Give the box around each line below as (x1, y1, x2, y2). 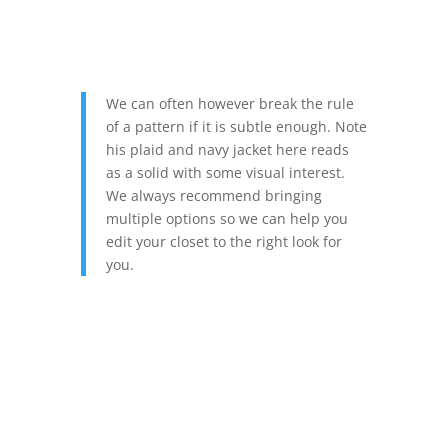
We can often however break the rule (105, 94, 354, 113)
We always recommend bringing (105, 186, 322, 205)
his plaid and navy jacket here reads (105, 140, 349, 159)
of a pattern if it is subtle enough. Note (105, 117, 367, 136)
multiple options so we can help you (105, 209, 348, 228)
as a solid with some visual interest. (105, 163, 345, 182)
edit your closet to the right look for (105, 232, 342, 251)
